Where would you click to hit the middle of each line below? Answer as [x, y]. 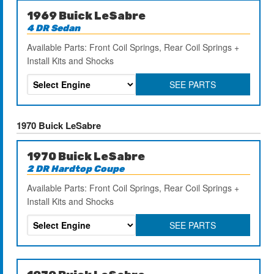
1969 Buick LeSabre [87, 16]
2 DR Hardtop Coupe [76, 168]
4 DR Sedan [54, 28]
